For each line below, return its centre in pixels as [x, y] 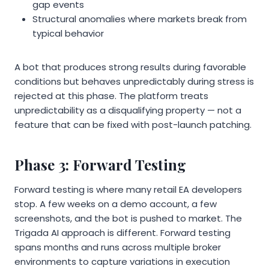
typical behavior [68, 34]
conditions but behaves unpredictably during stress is [134, 82]
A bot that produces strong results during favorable [130, 67]
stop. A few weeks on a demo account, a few [116, 204]
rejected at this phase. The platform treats [111, 96]
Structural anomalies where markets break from [140, 19]
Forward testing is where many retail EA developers [128, 190]
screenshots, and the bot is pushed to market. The [128, 219]
